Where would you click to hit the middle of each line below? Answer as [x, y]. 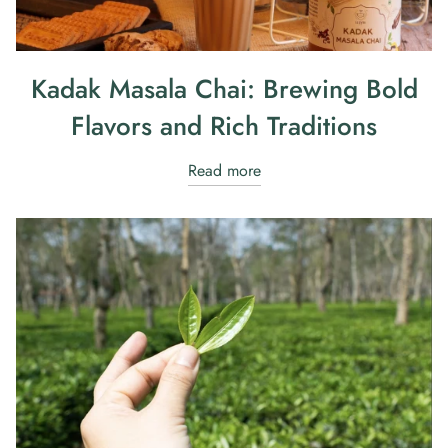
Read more [224, 170]
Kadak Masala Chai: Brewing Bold [224, 88]
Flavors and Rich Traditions [224, 125]
